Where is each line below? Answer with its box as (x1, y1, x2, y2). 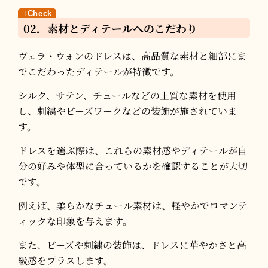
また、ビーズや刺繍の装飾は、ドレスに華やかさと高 (18, 237, 246, 252)
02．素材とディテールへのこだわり (23, 20, 197, 36)
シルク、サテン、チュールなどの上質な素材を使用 (18, 88, 236, 102)
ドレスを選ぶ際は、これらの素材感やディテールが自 (18, 143, 247, 157)
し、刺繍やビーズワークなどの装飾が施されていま (18, 103, 237, 118)
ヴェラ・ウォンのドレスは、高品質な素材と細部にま (18, 48, 246, 63)
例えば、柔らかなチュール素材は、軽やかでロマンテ (18, 198, 248, 212)
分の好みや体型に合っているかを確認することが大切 (18, 159, 248, 173)
